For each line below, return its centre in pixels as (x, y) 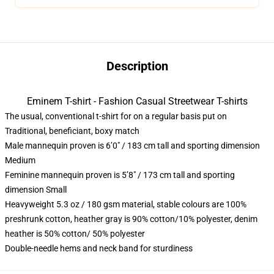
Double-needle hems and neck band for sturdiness (99, 248)
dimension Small (36, 190)
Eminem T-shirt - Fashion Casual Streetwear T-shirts (137, 101)
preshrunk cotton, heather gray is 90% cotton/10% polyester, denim (131, 219)
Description (137, 66)
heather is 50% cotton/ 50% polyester (75, 234)
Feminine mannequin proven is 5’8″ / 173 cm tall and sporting (120, 175)
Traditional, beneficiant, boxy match (72, 131)
